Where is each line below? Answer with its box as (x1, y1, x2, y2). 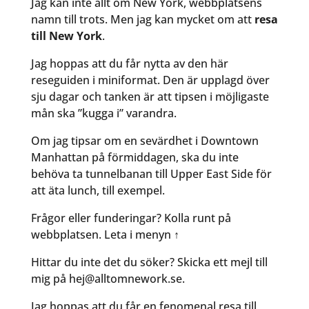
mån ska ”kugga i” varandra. (30, 106, 177, 121)
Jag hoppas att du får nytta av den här (30, 56, 228, 72)
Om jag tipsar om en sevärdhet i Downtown (30, 133, 259, 149)
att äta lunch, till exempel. (30, 183, 165, 199)
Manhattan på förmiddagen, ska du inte (30, 150, 239, 166)
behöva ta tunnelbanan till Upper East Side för (30, 166, 272, 182)
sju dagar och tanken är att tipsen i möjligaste (30, 89, 269, 105)
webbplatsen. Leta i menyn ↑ (30, 227, 179, 243)
